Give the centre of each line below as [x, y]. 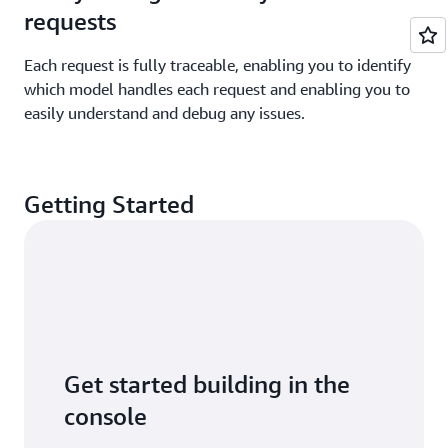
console [105, 415]
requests [70, 20]
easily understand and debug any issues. [164, 112]
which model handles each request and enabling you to [217, 88]
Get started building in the [207, 383]
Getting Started [109, 203]
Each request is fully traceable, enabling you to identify [217, 64]
